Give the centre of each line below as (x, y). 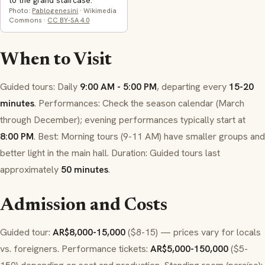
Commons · (28, 20)
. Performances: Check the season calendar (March (139, 104)
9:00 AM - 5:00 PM (118, 87)
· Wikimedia (98, 11)
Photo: (21, 11)
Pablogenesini (55, 11)
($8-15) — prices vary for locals (193, 232)
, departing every (193, 87)
